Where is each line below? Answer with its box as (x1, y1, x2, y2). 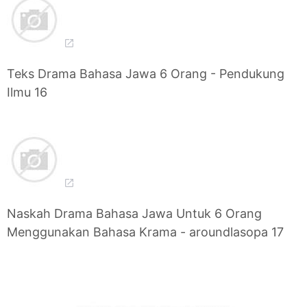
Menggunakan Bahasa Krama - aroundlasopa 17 (7, 225, 284, 240)
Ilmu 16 (7, 85, 47, 100)
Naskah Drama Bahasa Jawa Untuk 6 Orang (7, 206, 262, 221)
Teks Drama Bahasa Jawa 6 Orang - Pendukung (7, 66, 284, 82)
